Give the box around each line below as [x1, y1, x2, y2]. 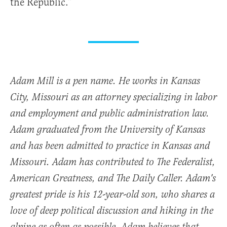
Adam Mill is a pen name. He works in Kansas [10, 74, 200, 88]
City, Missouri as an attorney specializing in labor [10, 91, 217, 104]
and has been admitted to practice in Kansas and [10, 139, 210, 153]
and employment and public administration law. [10, 107, 209, 120]
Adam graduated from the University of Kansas [10, 123, 205, 136]
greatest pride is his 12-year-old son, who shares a [10, 188, 215, 201]
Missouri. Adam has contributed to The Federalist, [10, 156, 215, 169]
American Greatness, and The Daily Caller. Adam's [10, 172, 216, 185]
